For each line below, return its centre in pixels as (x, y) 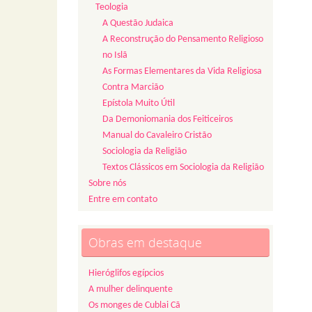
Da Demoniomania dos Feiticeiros (167, 120)
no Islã (115, 56)
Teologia (112, 8)
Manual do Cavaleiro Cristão (157, 136)
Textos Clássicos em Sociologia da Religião (183, 168)
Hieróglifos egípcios (126, 274)
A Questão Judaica (138, 24)
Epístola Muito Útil (139, 104)
